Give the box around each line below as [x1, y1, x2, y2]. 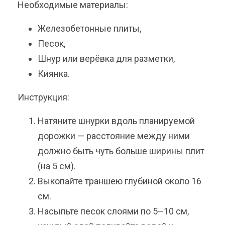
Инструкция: [18, 92, 69, 103]
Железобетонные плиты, [38, 23, 141, 34]
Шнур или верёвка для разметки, [38, 53, 175, 64]
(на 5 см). [38, 161, 76, 172]
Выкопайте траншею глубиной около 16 [38, 176, 201, 187]
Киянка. [38, 68, 70, 79]
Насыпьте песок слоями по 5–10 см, [38, 206, 189, 217]
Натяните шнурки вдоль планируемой [38, 116, 195, 127]
